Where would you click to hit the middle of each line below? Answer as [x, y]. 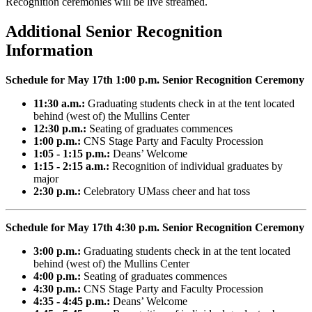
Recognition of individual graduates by [196, 166]
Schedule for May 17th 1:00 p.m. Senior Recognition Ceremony [155, 79]
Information [49, 50]
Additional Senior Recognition [114, 31]
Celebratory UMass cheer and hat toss [165, 191]
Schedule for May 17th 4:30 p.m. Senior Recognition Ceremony [155, 227]
